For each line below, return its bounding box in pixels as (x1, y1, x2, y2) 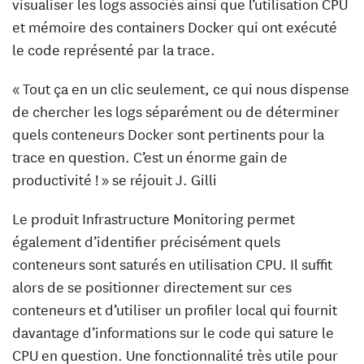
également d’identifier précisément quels (12, 229, 280, 251)
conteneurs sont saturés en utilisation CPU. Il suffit (12, 252, 332, 274)
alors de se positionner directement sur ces (12, 275, 292, 297)
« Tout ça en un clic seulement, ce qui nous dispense (12, 76, 349, 98)
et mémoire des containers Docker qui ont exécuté (12, 15, 337, 37)
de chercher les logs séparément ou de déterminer (12, 99, 340, 121)
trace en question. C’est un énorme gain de (12, 145, 288, 167)
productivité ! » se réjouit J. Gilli (12, 167, 217, 189)
